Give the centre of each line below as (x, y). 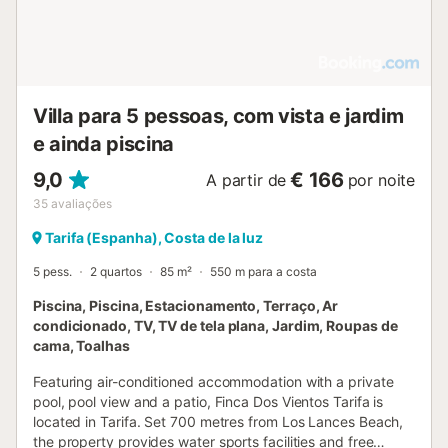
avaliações (81, 203)
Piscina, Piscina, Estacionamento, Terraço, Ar (186, 305)
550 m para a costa (263, 271)
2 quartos (116, 271)
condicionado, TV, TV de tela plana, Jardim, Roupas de (215, 325)
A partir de (246, 179)
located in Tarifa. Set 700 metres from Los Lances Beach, (218, 421)
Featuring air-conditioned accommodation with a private (213, 381)
